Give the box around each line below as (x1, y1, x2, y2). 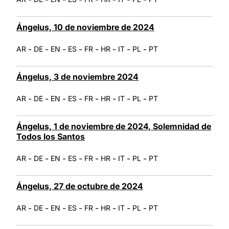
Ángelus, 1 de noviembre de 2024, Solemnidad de (16, 121, 211, 131)
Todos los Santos (16, 131, 85, 142)
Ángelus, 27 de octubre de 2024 (16, 180, 143, 191)
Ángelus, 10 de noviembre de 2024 (16, 21, 154, 32)
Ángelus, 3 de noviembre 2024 (16, 71, 139, 82)
